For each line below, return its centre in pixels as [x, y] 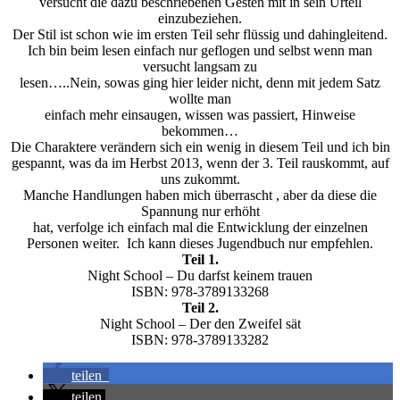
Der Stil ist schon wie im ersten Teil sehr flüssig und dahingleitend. [200, 35]
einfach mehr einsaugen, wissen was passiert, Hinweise [200, 115]
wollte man [200, 99]
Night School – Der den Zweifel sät [200, 324]
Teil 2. [200, 308]
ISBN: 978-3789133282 [200, 340]
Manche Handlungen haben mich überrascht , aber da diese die [200, 196]
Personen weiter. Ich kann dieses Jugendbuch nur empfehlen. [200, 244]
